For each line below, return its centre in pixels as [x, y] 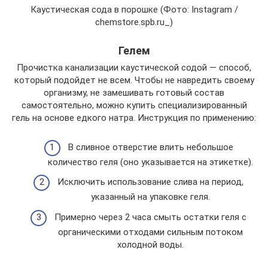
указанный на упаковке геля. [150, 197]
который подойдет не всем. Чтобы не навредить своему [134, 80]
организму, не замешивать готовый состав [134, 93]
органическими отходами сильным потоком [150, 232]
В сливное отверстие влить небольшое [150, 147]
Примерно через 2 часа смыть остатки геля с [150, 217]
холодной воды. [150, 244]
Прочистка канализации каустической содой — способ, [134, 68]
